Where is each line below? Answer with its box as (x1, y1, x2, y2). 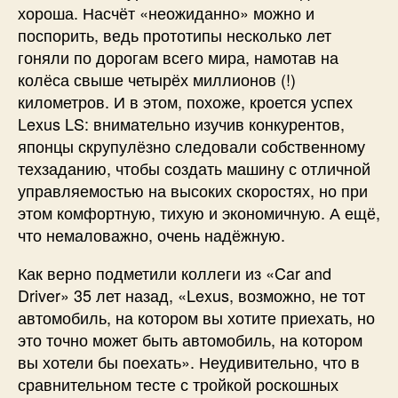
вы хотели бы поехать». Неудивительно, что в (18, 350, 360, 374)
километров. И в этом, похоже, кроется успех (18, 90, 353, 114)
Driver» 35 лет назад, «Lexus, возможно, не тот (18, 283, 365, 307)
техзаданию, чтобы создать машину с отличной (18, 156, 370, 180)
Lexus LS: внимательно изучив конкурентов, (18, 112, 345, 136)
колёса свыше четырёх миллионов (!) (18, 68, 296, 92)
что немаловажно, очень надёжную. (18, 223, 285, 247)
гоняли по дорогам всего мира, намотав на (18, 45, 338, 69)
